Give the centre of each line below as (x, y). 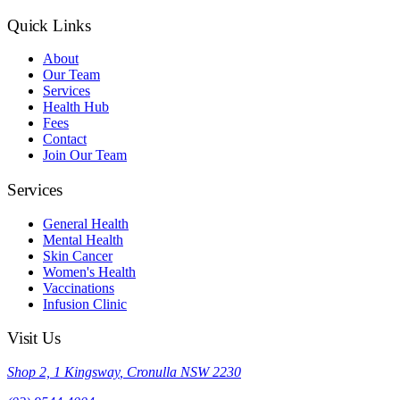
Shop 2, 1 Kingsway (63, 372)
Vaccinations (79, 287)
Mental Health (83, 239)
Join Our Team (85, 155)
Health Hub (76, 107)
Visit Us (34, 338)
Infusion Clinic (85, 304)
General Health (86, 223)
